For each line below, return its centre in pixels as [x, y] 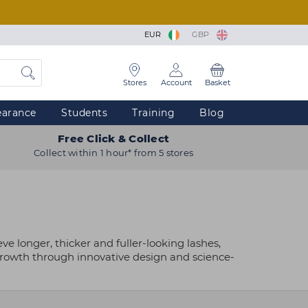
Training [153, 113]
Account [176, 82]
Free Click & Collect [114, 139]
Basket [217, 82]
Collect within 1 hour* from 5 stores [114, 153]
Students [84, 113]
